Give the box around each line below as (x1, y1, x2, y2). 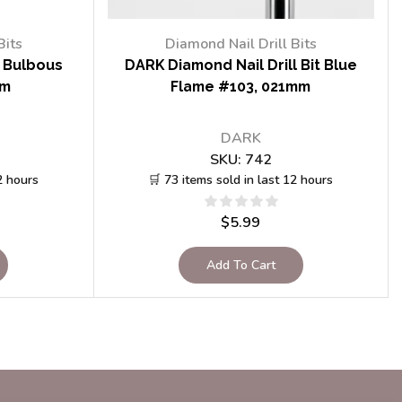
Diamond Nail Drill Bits (164, 34, 317, 55)
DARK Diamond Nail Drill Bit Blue (124, 57, 357, 74)
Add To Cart (205, 256, 275, 274)
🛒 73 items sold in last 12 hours (148, 170, 334, 188)
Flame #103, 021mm (170, 78, 311, 96)
